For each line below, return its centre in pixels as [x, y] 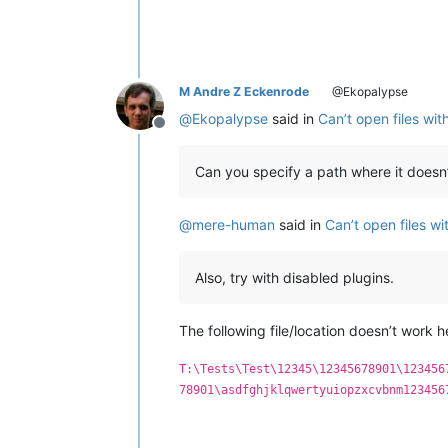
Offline [183, 132]
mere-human [233, 224]
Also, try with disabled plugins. [294, 277]
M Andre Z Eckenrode [244, 91]
